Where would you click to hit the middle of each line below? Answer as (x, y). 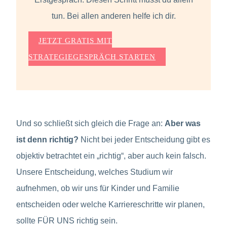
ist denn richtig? (47, 139)
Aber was (183, 123)
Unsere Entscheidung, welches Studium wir (94, 172)
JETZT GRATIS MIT (75, 40)
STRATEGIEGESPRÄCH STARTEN (92, 56)
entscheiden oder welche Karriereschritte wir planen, (110, 204)
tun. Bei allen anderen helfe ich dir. (113, 16)
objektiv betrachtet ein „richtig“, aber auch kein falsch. (111, 156)
